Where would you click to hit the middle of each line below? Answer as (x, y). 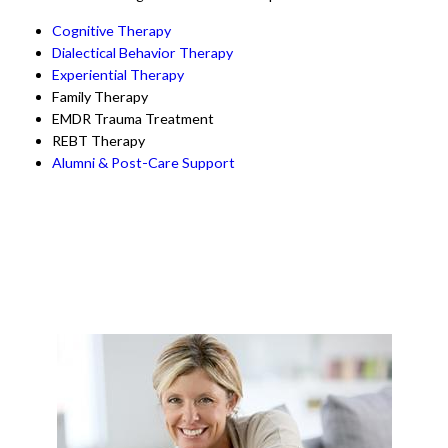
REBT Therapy (98, 140)
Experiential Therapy (118, 74)
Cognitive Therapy (111, 30)
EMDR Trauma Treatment (133, 118)
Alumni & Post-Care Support (143, 162)
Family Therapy (100, 96)
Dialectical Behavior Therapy (142, 52)
